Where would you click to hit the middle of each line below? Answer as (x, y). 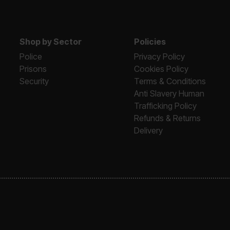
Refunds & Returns (168, 118)
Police (31, 56)
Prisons (33, 69)
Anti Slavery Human (169, 93)
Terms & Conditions (170, 81)
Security (34, 81)
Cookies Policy (161, 69)
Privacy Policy (160, 56)
